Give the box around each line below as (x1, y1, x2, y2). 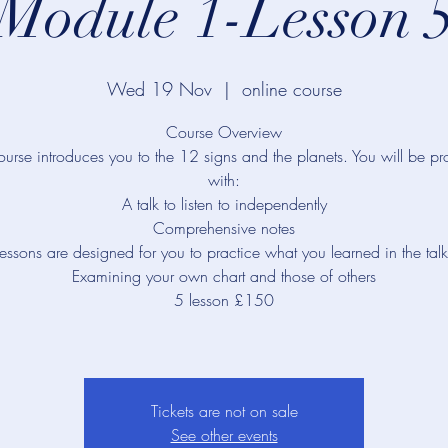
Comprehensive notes (153, 217, 295, 239)
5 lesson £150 (174, 289, 274, 311)
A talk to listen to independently (121, 193, 327, 215)
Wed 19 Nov (106, 77, 212, 101)
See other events (170, 424, 278, 446)
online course (241, 77, 342, 101)
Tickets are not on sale (150, 400, 298, 422)
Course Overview (166, 121, 282, 143)
